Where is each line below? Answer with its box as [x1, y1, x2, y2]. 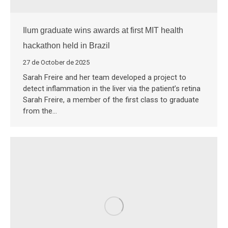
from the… [23, 106, 57, 116]
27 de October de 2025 [23, 59, 90, 67]
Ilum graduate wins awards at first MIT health [23, 26, 183, 35]
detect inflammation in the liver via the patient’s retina [23, 84, 201, 94]
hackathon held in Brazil [23, 41, 110, 50]
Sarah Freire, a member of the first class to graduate [23, 95, 199, 105]
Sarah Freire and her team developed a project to [23, 73, 186, 82]
